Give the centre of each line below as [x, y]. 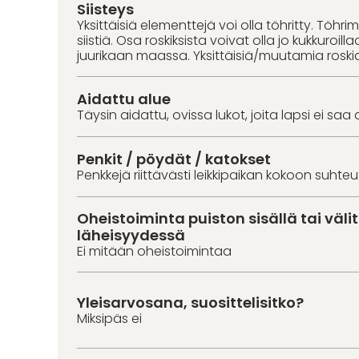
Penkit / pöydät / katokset [174, 159]
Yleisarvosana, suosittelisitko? [190, 302]
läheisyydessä [131, 235]
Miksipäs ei [109, 318]
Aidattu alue [124, 99]
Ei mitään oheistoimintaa [154, 251]
